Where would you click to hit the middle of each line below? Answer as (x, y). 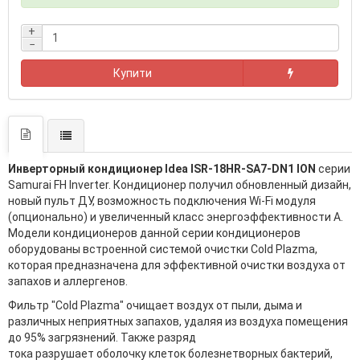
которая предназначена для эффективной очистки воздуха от (177, 265)
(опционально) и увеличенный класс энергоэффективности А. (176, 217)
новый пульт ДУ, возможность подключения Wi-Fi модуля (162, 200)
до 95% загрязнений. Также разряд (102, 337)
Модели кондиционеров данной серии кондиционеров (154, 233)
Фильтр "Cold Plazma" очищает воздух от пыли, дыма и (155, 305)
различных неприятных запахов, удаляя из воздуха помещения (178, 321)
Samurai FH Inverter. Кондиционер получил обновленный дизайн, (180, 184)
